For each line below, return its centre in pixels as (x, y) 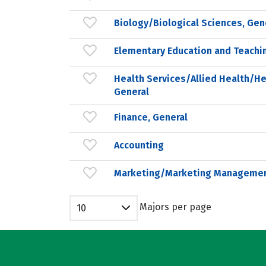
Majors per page (175, 207)
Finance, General (151, 117)
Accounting (139, 145)
